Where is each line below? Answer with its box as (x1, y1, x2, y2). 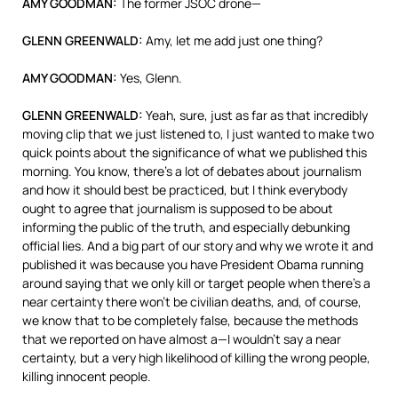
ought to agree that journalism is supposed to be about (22, 200, 333, 217)
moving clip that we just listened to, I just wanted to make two (22, 125, 374, 142)
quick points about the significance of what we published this (22, 144, 367, 161)
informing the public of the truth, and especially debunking (22, 219, 350, 235)
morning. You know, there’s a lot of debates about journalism (22, 163, 362, 179)
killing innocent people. (22, 368, 151, 385)
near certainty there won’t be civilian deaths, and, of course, (22, 293, 362, 310)
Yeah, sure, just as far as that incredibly (143, 107, 368, 123)
